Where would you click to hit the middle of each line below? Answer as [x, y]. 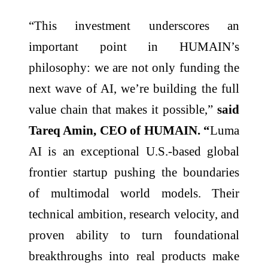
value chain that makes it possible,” [123, 109]
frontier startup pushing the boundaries [134, 172]
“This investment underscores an [134, 25]
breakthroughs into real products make [134, 255]
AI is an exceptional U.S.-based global [134, 151]
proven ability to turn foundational [134, 234]
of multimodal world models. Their [134, 193]
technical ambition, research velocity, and [134, 214]
